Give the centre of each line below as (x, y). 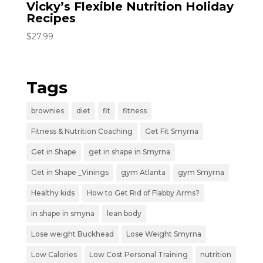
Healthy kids (53, 193)
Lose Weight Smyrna (163, 234)
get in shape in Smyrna (129, 151)
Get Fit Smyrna (171, 131)
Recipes (51, 18)
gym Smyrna (201, 172)
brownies (47, 110)
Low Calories (54, 254)
